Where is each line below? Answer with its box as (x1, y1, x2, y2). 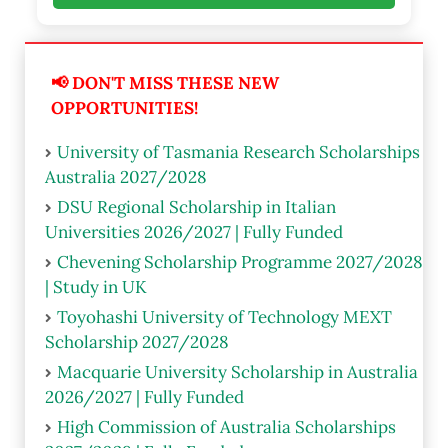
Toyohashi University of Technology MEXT (57, 305, 392, 328)
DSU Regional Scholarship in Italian (57, 195, 336, 218)
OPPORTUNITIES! (50, 96, 198, 119)
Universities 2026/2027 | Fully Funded (45, 220, 343, 243)
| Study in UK (45, 275, 147, 298)
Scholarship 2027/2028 (45, 330, 229, 353)
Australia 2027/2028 (45, 165, 207, 188)
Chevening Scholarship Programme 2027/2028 (57, 250, 423, 273)
